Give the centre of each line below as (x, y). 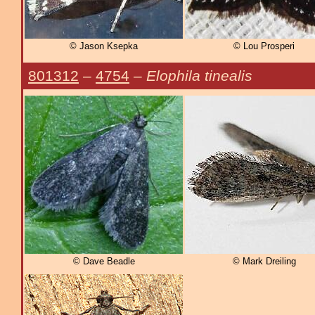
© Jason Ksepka (104, 46)
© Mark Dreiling (264, 262)
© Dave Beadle (104, 262)
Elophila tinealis (199, 76)
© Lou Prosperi (264, 46)
